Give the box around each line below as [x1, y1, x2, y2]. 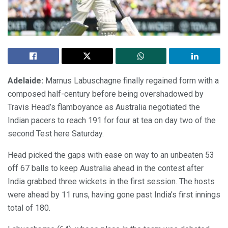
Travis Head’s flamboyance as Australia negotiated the [8, 102, 200, 112]
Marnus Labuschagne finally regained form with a [43, 76, 219, 86]
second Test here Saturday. [8, 129, 104, 139]
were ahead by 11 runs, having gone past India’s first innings [8, 190, 220, 200]
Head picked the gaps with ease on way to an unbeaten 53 [8, 150, 214, 160]
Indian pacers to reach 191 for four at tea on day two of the [8, 116, 216, 126]
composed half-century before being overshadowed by [8, 89, 204, 99]
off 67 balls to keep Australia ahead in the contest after [8, 163, 204, 174]
